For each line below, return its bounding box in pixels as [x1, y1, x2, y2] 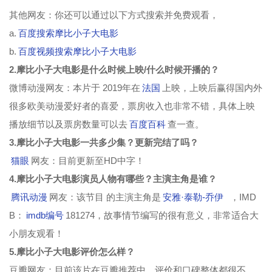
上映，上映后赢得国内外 [162, 83, 262, 93]
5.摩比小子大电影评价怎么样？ [9, 246, 135, 257]
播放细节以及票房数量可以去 [9, 119, 127, 129]
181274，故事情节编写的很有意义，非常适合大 [66, 210, 259, 220]
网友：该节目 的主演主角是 [49, 192, 161, 202]
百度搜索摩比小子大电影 [18, 28, 118, 38]
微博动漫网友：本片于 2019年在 [9, 83, 140, 93]
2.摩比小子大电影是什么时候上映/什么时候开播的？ [9, 64, 219, 75]
